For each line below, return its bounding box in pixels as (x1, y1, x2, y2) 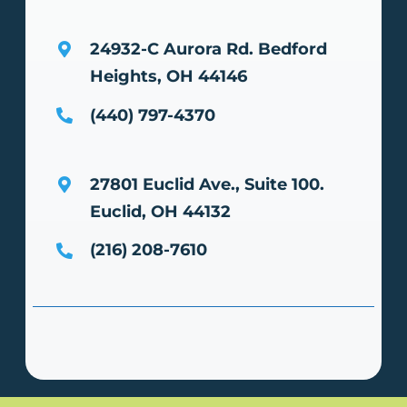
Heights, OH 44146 (90, 65, 248, 86)
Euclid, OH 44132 (90, 201, 232, 222)
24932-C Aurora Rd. (90, 38, 259, 59)
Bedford (258, 38, 328, 59)
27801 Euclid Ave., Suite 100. (90, 174, 325, 194)
